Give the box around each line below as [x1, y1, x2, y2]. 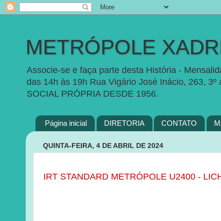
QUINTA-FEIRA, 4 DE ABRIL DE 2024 [43, 142, 163, 149]
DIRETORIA [104, 119, 145, 128]
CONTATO [161, 119, 197, 128]
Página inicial [44, 119, 87, 128]
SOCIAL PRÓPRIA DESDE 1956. [27, 89, 158, 99]
